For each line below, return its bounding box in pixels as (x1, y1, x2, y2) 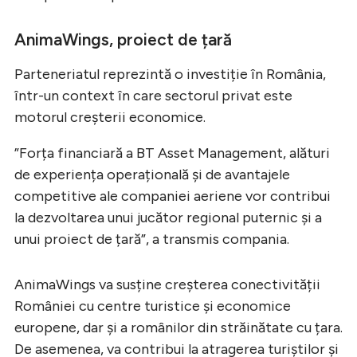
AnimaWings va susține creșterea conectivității (14, 275, 320, 293)
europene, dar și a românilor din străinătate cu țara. (14, 318, 343, 336)
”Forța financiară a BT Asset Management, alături (14, 143, 330, 162)
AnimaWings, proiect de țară (14, 29, 232, 49)
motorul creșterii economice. (14, 108, 206, 126)
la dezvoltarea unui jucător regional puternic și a (14, 208, 322, 226)
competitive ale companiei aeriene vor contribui (14, 186, 331, 205)
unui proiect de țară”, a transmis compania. (14, 229, 289, 248)
